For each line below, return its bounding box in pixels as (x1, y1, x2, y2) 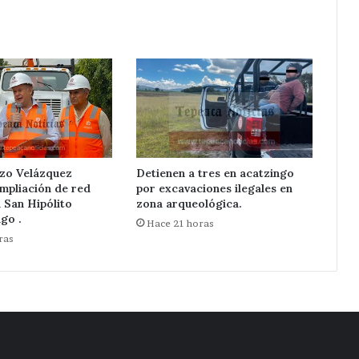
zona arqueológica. (135, 196, 242, 212)
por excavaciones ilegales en (135, 181, 292, 196)
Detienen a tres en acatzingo (135, 166, 294, 181)
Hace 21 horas (146, 217, 214, 230)
